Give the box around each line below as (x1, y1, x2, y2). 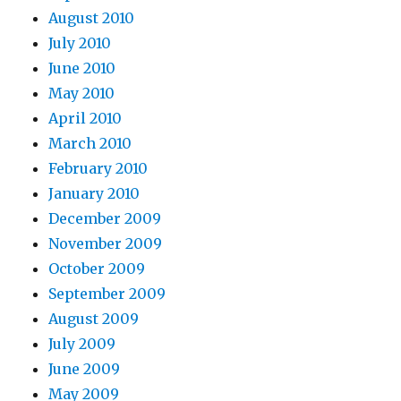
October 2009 (48, 260, 146, 277)
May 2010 (48, 84, 115, 102)
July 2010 (48, 34, 112, 52)
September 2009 (48, 285, 166, 303)
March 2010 (48, 134, 132, 152)
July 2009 (48, 335, 116, 353)
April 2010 (48, 109, 123, 127)
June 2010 (48, 59, 116, 77)
